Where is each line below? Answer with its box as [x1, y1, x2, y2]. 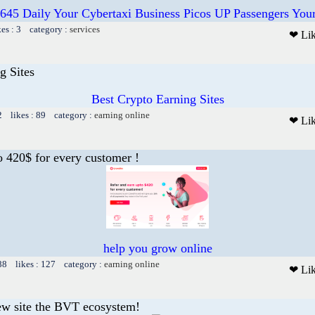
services [70, 23, 100, 34]
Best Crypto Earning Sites [91, 91, 224, 106]
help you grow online [103, 240, 212, 255]
